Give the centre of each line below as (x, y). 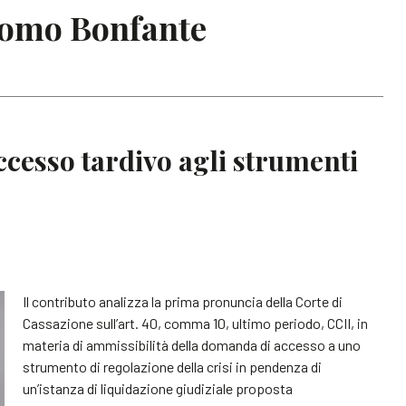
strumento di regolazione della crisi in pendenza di (173, 366)
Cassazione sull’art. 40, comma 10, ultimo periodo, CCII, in (196, 323)
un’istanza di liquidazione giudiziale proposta (158, 388)
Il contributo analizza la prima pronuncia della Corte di (183, 301)
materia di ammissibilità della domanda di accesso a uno (192, 344)
